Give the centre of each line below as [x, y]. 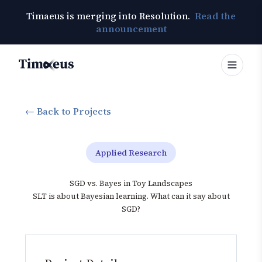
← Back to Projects [68, 111]
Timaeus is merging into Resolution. [109, 16]
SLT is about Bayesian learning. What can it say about [131, 196]
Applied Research [131, 153]
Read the [215, 16]
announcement [131, 29]
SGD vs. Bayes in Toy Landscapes [131, 183]
